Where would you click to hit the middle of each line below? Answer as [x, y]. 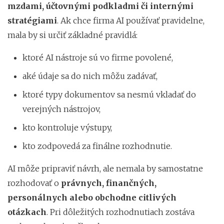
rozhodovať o [34, 183]
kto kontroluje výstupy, [67, 127]
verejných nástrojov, [61, 109]
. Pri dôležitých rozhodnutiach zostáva [120, 212]
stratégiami [32, 20]
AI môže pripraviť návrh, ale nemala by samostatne [105, 168]
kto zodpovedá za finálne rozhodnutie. [97, 146]
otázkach [27, 212]
